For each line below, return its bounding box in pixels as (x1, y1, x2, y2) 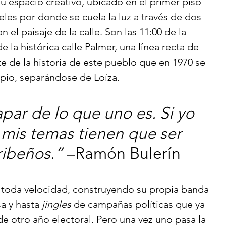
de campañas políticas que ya (71, 198, 207, 210)
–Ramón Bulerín (63, 144, 185, 163)
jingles (42, 198, 71, 210)
